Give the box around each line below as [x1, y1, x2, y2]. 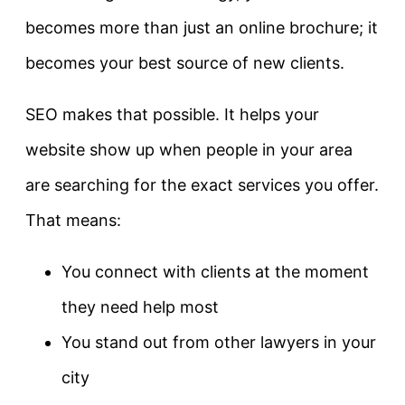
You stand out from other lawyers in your [61, 333, 376, 353]
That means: [25, 211, 121, 231]
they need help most [61, 297, 219, 317]
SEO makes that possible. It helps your [25, 105, 319, 125]
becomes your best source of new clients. [25, 53, 344, 73]
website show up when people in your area [25, 140, 353, 160]
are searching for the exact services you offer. [25, 175, 379, 195]
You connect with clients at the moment [61, 262, 369, 282]
